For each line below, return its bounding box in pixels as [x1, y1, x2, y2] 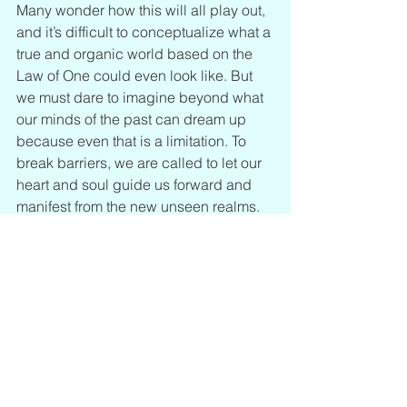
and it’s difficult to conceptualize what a [16, 22, 274, 41]
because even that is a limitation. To [16, 131, 250, 150]
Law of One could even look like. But [16, 65, 256, 84]
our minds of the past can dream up [16, 109, 250, 128]
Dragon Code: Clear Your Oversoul [31, 283, 260, 303]
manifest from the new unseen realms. [16, 196, 263, 215]
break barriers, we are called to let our [16, 153, 265, 172]
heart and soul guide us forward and [16, 174, 255, 194]
